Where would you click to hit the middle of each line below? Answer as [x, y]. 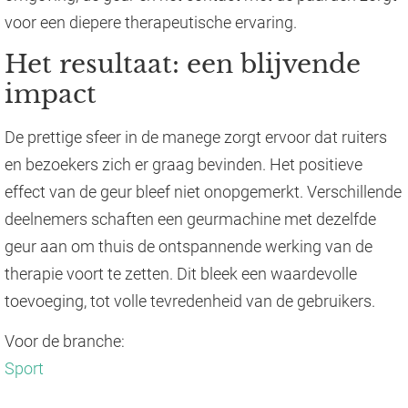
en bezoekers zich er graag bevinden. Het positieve [184, 164]
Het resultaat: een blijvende [183, 64]
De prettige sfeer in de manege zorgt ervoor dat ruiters [196, 137]
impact [51, 94]
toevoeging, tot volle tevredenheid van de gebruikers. [190, 301]
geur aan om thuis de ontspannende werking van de [189, 246]
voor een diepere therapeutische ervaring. [151, 22]
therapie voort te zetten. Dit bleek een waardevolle [181, 273]
